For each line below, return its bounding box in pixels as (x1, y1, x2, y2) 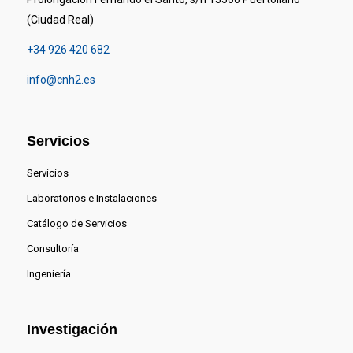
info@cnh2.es (26, 72, 95, 86)
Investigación (26, 321, 117, 338)
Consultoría (26, 243, 79, 255)
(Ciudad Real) (26, 13, 94, 26)
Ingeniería (26, 268, 71, 281)
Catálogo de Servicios (26, 217, 127, 230)
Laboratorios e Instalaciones (26, 192, 157, 205)
